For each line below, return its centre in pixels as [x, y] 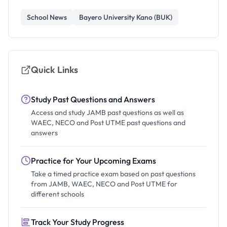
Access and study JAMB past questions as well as [107, 112]
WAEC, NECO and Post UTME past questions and [108, 122]
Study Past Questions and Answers [93, 99]
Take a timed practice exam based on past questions [113, 174]
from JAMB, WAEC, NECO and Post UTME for [104, 184]
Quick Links [54, 69]
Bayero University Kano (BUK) [126, 17]
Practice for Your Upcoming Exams [93, 160]
